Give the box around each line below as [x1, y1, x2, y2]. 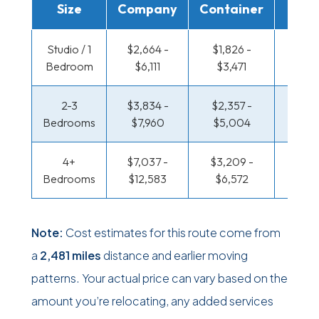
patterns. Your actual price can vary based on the [31, 271, 288, 286]
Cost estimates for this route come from [63, 225, 281, 240]
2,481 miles [40, 248, 101, 263]
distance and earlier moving [101, 248, 248, 263]
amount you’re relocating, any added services [31, 293, 273, 308]
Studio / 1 [47, 42, 91, 56]
